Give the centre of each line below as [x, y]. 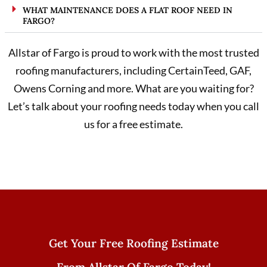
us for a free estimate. [133, 124]
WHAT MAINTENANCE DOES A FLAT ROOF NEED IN [128, 10]
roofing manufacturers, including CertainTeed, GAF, [133, 71]
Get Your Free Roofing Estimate [133, 243]
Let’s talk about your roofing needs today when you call [133, 106]
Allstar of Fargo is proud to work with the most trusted [133, 53]
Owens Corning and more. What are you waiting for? [133, 89]
